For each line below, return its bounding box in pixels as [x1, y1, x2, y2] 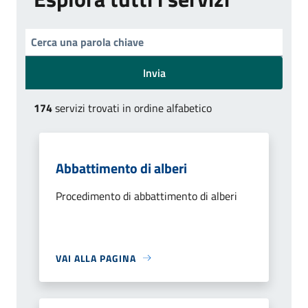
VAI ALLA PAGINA [56, 250, 136, 265]
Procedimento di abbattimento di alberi [56, 187, 237, 204]
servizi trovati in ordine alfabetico [52, 99, 212, 116]
